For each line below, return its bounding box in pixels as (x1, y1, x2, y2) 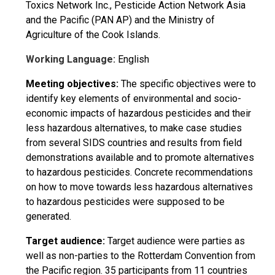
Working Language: (26, 53, 118, 65)
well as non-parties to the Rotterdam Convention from (26, 250, 255, 261)
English (118, 53, 149, 65)
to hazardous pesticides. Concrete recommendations (26, 166, 253, 178)
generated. (26, 211, 71, 222)
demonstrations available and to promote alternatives (26, 152, 254, 163)
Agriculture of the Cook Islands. (26, 29, 160, 41)
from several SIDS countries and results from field (26, 137, 242, 149)
